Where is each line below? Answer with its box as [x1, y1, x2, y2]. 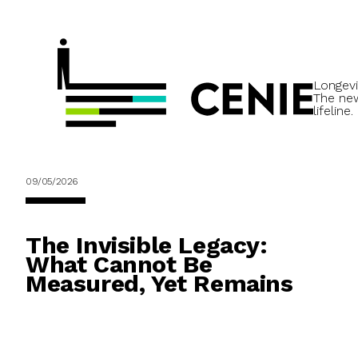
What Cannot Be [26, 250, 213, 279]
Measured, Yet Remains [26, 269, 293, 298]
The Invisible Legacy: [26, 231, 268, 260]
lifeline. [313, 103, 353, 119]
